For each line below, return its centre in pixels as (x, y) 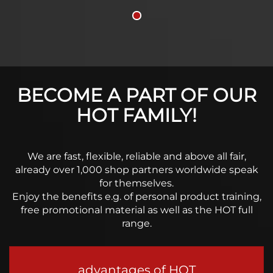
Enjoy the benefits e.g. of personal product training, (136, 197)
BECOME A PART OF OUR (136, 95)
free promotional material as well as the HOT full (136, 210)
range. (136, 223)
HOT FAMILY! (136, 115)
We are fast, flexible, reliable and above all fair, (136, 156)
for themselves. (136, 183)
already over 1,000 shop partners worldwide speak (136, 170)
